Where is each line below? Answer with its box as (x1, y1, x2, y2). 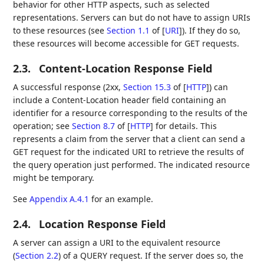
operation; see (13, 120, 72, 132)
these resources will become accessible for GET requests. (13, 38, 240, 49)
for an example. (89, 193, 154, 205)
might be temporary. (13, 172, 95, 184)
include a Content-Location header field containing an (13, 94, 227, 106)
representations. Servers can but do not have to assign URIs (13, 12, 251, 24)
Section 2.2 (15, 250, 59, 262)
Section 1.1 (107, 25, 150, 37)
